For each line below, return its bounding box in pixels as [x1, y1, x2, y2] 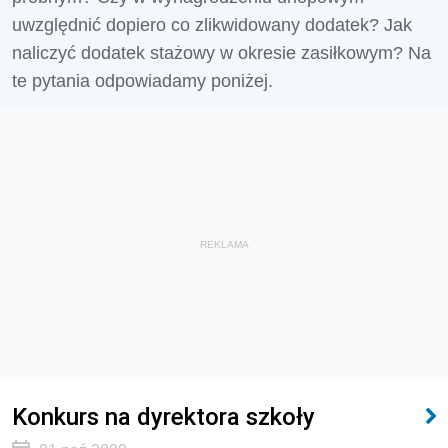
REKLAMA [199, 239, 249, 250]
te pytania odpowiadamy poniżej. [12, 71, 273, 91]
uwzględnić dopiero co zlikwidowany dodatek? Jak [12, 15, 412, 35]
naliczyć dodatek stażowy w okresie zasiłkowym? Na [12, 43, 431, 63]
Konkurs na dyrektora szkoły [12, 402, 315, 431]
